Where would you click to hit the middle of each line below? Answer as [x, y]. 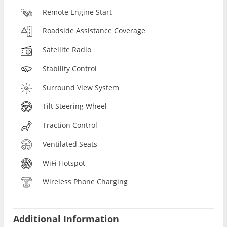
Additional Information [66, 219]
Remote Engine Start [78, 12]
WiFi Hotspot [64, 163]
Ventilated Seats [70, 144]
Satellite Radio [67, 50]
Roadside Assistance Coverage [94, 31]
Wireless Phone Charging [85, 182]
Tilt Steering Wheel [75, 106]
